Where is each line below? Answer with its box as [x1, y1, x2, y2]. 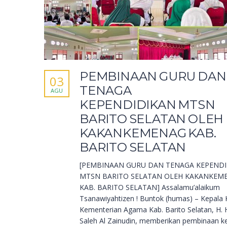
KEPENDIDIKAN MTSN [80, 97, 215, 112]
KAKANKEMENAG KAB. [80, 126, 216, 141]
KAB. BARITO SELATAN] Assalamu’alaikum [80, 182, 220, 193]
